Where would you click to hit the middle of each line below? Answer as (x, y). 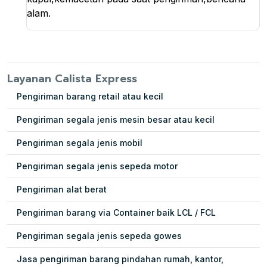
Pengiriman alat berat (62, 190)
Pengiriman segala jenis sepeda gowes (99, 236)
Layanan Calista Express (72, 79)
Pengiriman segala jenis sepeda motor (97, 166)
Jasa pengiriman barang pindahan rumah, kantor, (120, 259)
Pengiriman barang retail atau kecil (90, 97)
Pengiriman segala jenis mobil (80, 143)
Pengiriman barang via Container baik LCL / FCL (116, 213)
